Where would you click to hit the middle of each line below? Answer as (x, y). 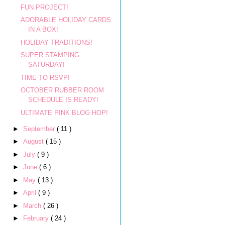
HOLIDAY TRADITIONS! (57, 42)
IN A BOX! (43, 29)
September (40, 129)
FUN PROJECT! (45, 7)
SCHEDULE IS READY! (64, 100)
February (37, 218)
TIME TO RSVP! (45, 77)
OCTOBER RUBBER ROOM (63, 90)
